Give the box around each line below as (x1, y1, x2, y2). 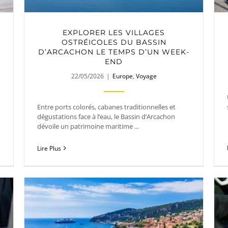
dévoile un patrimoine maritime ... (37, 121, 139, 131)
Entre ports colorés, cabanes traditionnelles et (37, 102, 176, 111)
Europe (112, 71, 133, 80)
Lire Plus (37, 144, 61, 153)
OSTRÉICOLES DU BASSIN (61, 37, 166, 47)
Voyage (135, 71, 157, 80)
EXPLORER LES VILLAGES (63, 27, 165, 37)
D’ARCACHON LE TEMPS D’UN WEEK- (38, 47, 190, 56)
